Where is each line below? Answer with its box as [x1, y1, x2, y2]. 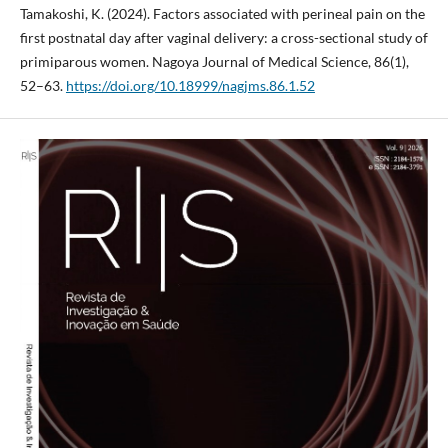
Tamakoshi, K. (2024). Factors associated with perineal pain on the [19, 5, 425, 23]
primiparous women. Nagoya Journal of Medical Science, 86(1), [19, 53, 409, 71]
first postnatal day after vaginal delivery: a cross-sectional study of [19, 29, 428, 47]
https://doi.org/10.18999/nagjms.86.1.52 [65, 77, 315, 95]
